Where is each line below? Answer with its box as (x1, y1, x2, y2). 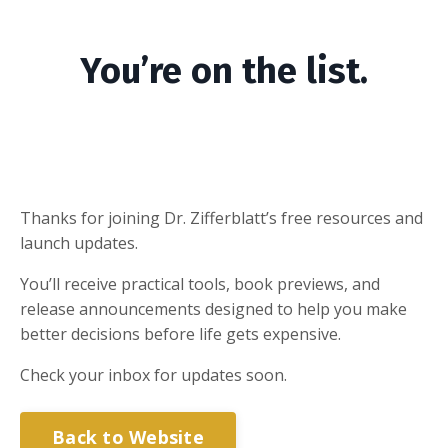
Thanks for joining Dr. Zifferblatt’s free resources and (20, 207, 423, 229)
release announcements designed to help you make (20, 298, 407, 320)
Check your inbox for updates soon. (20, 364, 287, 386)
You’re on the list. (80, 49, 368, 93)
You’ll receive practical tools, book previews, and (20, 273, 380, 295)
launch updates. (20, 232, 138, 254)
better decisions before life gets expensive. (20, 323, 341, 345)
